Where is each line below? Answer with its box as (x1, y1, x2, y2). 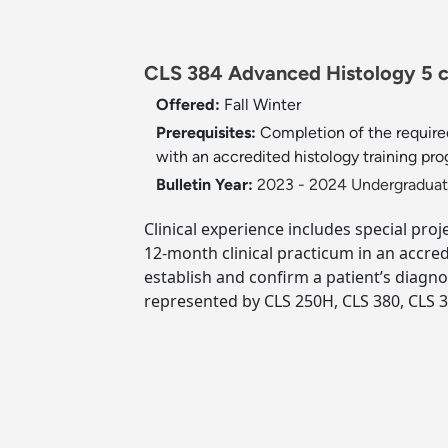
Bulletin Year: (156, 175, 253, 195)
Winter (253, 95, 301, 115)
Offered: (156, 95, 224, 115)
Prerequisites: (156, 123, 260, 143)
